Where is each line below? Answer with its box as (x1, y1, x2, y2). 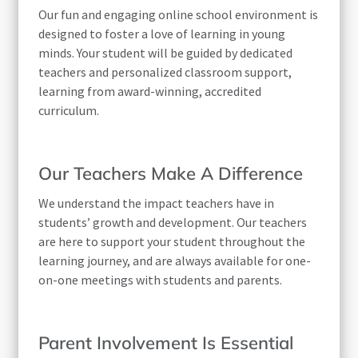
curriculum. (38, 102, 100, 119)
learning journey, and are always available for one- (38, 253, 312, 269)
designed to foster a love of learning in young (38, 26, 286, 42)
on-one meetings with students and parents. (38, 272, 283, 288)
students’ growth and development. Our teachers (38, 214, 308, 231)
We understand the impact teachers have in (38, 195, 275, 212)
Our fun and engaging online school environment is (38, 6, 319, 23)
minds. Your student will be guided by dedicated (38, 45, 293, 62)
